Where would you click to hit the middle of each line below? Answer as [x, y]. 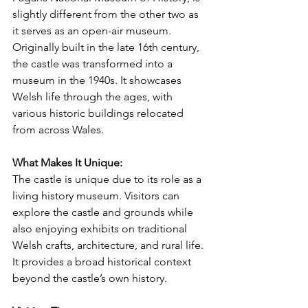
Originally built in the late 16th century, [107, 47]
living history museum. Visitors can [97, 195]
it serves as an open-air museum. [93, 30]
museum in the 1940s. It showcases [98, 80]
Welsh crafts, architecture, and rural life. [109, 245]
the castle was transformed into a [94, 63]
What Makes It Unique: [67, 162]
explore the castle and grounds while [104, 212]
